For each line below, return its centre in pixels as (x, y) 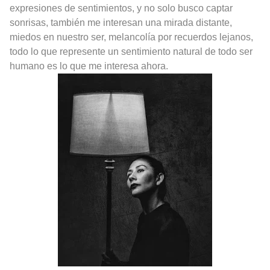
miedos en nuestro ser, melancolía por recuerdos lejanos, (131, 37)
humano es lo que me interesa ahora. (89, 66)
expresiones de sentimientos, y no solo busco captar (121, 8)
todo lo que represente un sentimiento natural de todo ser (131, 52)
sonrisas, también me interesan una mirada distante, (121, 23)
